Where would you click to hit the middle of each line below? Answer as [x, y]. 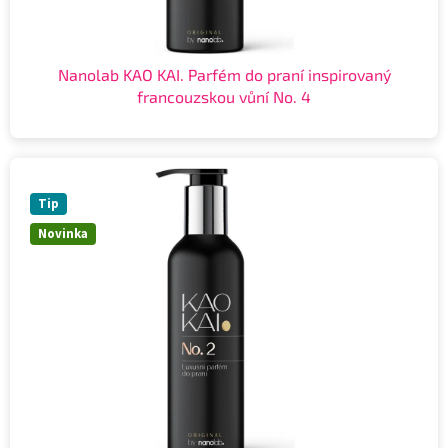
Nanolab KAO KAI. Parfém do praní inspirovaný [224, 74]
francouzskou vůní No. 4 [224, 96]
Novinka [63, 233]
